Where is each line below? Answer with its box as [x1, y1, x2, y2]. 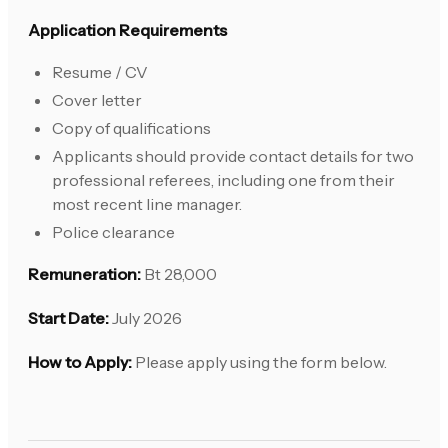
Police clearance [52, 222, 175, 243]
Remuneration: [28, 264, 141, 285]
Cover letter [52, 90, 142, 111]
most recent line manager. [52, 194, 242, 215]
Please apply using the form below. [132, 352, 387, 373]
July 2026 [109, 308, 182, 329]
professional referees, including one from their [52, 170, 395, 191]
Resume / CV [52, 62, 148, 83]
